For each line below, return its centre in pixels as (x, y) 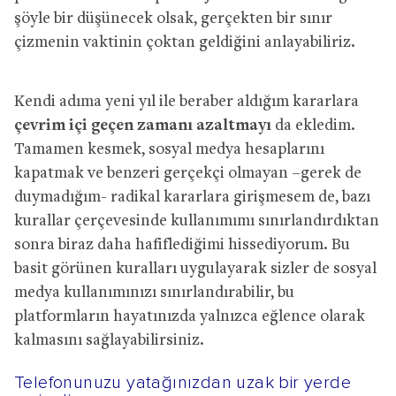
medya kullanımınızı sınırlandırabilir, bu (154, 293)
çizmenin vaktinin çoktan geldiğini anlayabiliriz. (185, 42)
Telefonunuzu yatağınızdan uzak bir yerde (183, 382)
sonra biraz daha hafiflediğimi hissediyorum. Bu (182, 245)
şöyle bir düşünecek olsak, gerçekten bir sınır (173, 19)
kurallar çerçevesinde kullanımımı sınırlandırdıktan (197, 221)
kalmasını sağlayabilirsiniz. (109, 340)
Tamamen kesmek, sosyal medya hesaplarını (169, 149)
